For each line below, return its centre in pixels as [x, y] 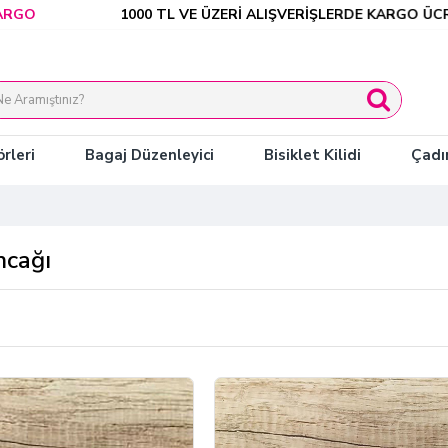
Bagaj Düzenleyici [149, 155]
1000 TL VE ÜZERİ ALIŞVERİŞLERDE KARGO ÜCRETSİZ [258, 14]
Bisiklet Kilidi [312, 155]
